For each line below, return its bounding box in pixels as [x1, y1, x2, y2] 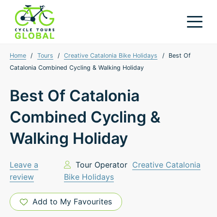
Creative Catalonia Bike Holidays [64, 52, 158, 59]
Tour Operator [71, 160, 133, 170]
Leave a [10, 160, 38, 170]
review [10, 172, 34, 182]
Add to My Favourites [32, 197, 112, 206]
